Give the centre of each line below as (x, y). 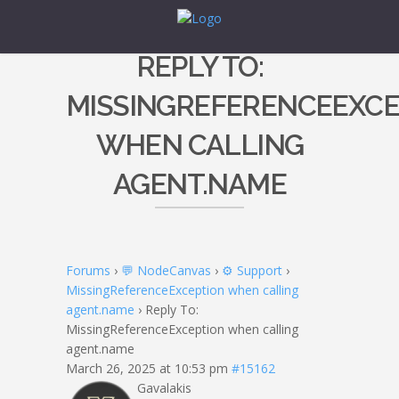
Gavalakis (164, 388)
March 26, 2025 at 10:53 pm (147, 368)
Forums (88, 270)
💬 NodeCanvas (166, 270)
